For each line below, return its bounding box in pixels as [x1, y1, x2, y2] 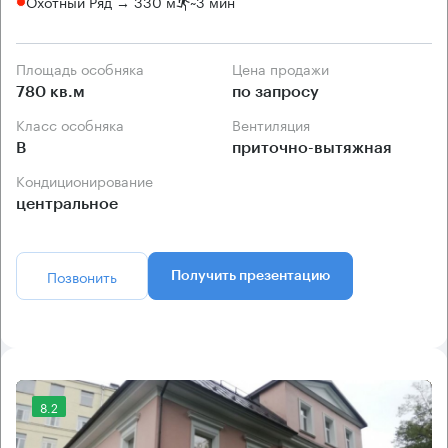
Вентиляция [241, 112, 310, 135]
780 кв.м [16, 83, 85, 100]
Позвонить [47, 264, 117, 287]
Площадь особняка [26, 56, 144, 79]
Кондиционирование [25, 168, 153, 191]
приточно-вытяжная [232, 139, 392, 156]
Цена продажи [242, 56, 329, 79]
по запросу [232, 83, 319, 100]
